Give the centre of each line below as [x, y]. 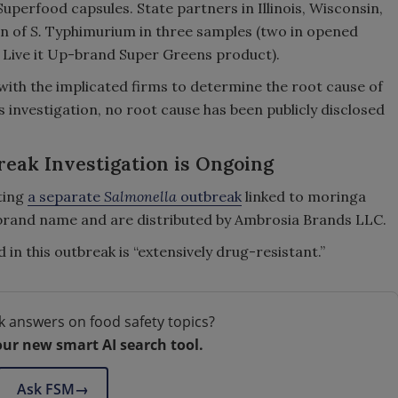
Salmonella [142, 196]
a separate [66, 196]
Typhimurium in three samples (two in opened [200, 31]
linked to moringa [304, 196]
